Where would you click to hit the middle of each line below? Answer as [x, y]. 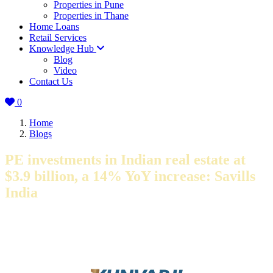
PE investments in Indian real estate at [125, 160]
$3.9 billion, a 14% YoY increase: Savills [130, 176]
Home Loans [54, 27]
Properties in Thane [91, 16]
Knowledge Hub [63, 49]
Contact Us [51, 82]
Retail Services [58, 38]
